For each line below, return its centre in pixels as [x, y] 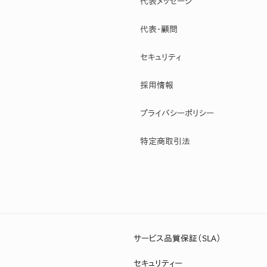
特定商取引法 [165, 141]
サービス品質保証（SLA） [177, 238]
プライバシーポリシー [177, 113]
